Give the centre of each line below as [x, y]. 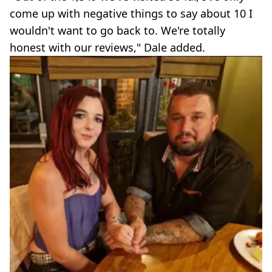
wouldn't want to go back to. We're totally [117, 31]
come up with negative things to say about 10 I [131, 14]
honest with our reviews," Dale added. [107, 48]
